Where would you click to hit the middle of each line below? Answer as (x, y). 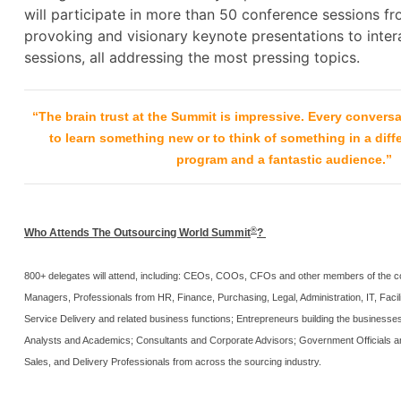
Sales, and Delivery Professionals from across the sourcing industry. (173, 362)
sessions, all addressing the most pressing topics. (192, 58)
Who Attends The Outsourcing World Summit (137, 233)
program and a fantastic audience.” (284, 160)
